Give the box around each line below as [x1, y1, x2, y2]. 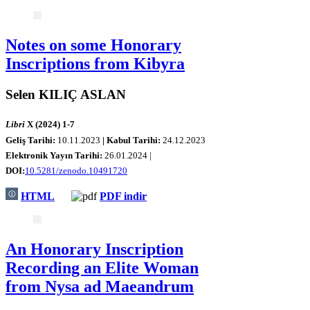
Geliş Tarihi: [6, 134, 57, 145]
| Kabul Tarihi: [102, 134, 163, 145]
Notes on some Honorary [6, 35, 181, 54]
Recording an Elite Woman [6, 258, 199, 277]
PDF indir [100, 190, 147, 203]
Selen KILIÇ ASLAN [6, 86, 126, 102]
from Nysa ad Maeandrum [6, 277, 194, 295]
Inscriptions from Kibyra [6, 54, 185, 73]
